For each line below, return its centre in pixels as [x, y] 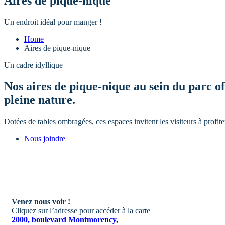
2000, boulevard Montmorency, [65, 219]
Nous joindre [45, 138]
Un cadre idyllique [33, 65]
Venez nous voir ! [41, 201]
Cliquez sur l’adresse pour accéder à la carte [81, 210]
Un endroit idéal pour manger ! [53, 22]
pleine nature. [40, 100]
